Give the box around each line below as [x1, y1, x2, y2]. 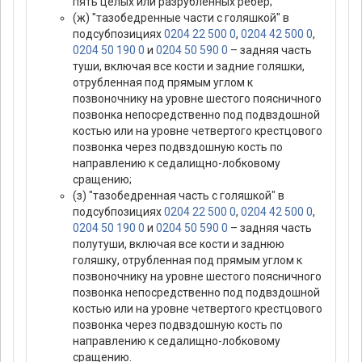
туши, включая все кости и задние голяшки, [73, 60, 305, 74]
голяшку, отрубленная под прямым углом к [73, 254, 302, 267]
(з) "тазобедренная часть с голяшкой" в [73, 189, 284, 203]
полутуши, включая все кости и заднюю [73, 238, 284, 251]
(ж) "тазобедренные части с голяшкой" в [73, 11, 289, 25]
